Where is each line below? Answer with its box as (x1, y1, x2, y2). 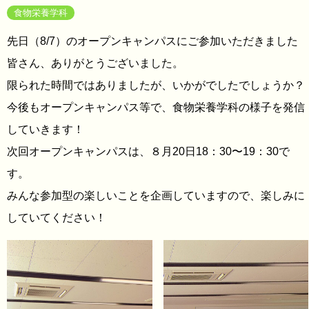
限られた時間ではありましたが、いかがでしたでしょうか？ (7, 79, 305, 91)
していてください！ (7, 212, 106, 223)
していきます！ (7, 123, 84, 135)
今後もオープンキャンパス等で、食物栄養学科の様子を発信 (7, 101, 305, 113)
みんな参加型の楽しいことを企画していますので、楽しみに (7, 190, 305, 201)
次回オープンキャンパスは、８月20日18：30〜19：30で (7, 146, 290, 157)
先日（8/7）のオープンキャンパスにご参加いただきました (7, 35, 298, 47)
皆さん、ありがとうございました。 (7, 57, 183, 69)
